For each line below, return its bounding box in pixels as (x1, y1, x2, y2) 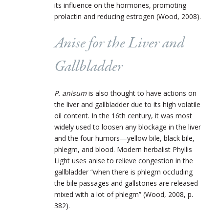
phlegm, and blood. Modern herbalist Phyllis (54, 145, 192, 154)
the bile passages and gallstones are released (54, 178, 198, 188)
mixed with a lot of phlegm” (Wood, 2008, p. (54, 190, 193, 199)
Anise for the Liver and (54, 33, 184, 55)
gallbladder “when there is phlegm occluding (54, 167, 193, 177)
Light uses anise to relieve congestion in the (54, 156, 193, 166)
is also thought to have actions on (88, 88, 197, 98)
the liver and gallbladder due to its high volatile (54, 100, 200, 109)
